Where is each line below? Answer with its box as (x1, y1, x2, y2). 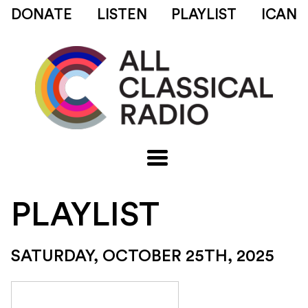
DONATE (11, 8, 72, 22)
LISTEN (96, 8, 147, 22)
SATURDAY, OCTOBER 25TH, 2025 (11, 248, 274, 265)
